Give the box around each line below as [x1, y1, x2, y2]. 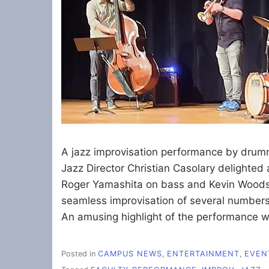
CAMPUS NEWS [98, 249, 162, 259]
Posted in [61, 249, 98, 259]
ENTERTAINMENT [167, 249, 240, 259]
